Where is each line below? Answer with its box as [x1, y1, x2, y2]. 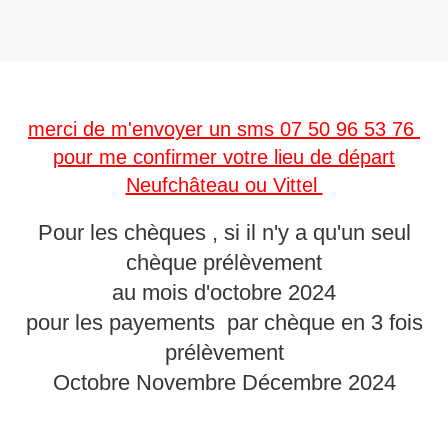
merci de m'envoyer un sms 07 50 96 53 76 [28, 118, 420, 141]
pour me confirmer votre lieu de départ [53, 146, 395, 169]
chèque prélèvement [126, 250, 322, 276]
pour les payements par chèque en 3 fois [25, 310, 423, 336]
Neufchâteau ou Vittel [125, 174, 323, 197]
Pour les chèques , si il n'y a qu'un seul [37, 220, 411, 246]
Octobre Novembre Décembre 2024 [52, 370, 396, 396]
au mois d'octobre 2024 [112, 280, 336, 306]
